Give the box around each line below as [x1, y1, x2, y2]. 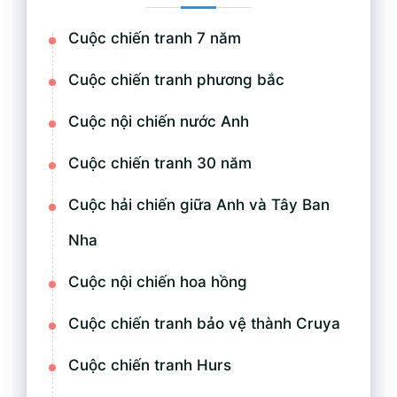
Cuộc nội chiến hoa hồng [68, 273, 247, 292]
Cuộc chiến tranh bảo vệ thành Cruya [68, 315, 340, 333]
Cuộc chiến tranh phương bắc [68, 71, 284, 90]
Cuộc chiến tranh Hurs [68, 356, 231, 375]
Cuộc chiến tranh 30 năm [68, 154, 252, 173]
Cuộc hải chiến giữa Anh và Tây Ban [68, 196, 330, 214]
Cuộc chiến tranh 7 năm [68, 29, 241, 48]
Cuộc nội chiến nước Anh [68, 113, 249, 131]
